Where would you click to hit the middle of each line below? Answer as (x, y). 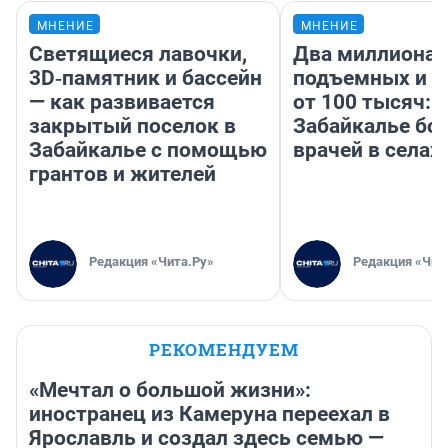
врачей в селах (367, 149)
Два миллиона (364, 53)
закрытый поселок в (132, 125)
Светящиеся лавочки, (138, 53)
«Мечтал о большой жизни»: (170, 389)
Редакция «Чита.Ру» (151, 261)
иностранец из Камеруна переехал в (209, 413)
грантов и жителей (122, 173)
